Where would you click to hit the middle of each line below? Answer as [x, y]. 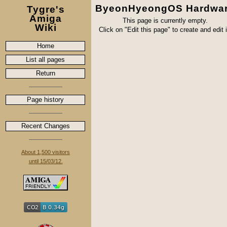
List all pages [45, 60]
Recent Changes [45, 126]
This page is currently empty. [165, 21]
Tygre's [46, 9]
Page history [45, 100]
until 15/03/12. [46, 161]
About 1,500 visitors [46, 152]
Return [45, 73]
